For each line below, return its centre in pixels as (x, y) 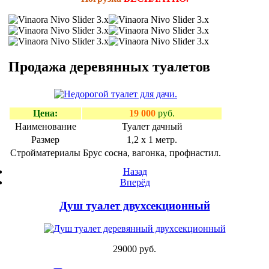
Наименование (45, 126)
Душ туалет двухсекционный (134, 205)
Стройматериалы (45, 153)
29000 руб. (134, 249)
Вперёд (135, 182)
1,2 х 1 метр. (152, 139)
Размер (45, 139)
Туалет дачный (152, 126)
